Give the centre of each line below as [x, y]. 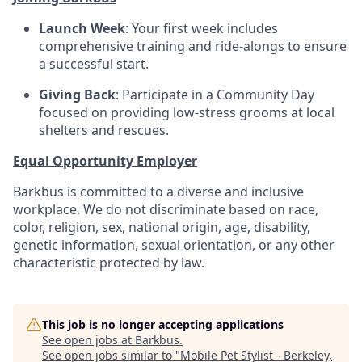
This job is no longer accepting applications [163, 324]
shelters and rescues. [104, 130]
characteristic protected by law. [109, 262]
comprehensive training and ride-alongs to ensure [193, 46]
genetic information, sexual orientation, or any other [174, 244]
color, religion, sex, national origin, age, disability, [162, 227]
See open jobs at [88, 339]
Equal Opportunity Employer [105, 160]
